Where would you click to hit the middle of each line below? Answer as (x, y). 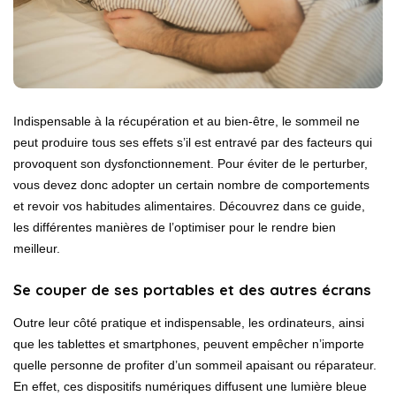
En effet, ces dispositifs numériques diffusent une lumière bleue (190, 386)
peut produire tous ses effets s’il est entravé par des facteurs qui (193, 142)
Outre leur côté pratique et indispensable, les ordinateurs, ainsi (189, 322)
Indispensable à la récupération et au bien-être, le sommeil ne (187, 121)
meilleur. (37, 248)
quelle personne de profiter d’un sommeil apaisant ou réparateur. (195, 365)
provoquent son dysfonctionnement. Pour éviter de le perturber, (190, 163)
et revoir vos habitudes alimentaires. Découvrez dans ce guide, (189, 206)
